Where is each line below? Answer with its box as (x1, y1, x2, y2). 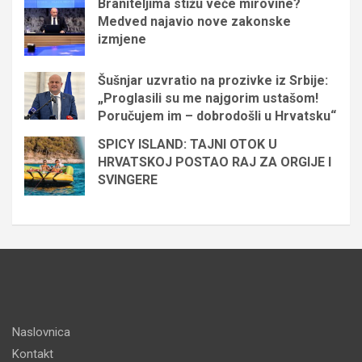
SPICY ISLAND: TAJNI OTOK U (98, 136, 277, 152)
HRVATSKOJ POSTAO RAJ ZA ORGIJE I (98, 154, 331, 170)
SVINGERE (98, 171, 158, 187)
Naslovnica (12, 324, 70, 339)
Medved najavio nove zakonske (98, 13, 291, 29)
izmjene (98, 31, 146, 47)
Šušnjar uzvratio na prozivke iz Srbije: (98, 72, 328, 88)
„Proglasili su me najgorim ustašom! (98, 90, 318, 106)
